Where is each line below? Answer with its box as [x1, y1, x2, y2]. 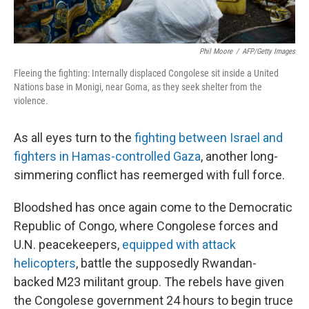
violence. [14, 95, 48, 107]
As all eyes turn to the [14, 130, 134, 146]
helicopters [14, 256, 76, 271]
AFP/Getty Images [242, 47, 295, 57]
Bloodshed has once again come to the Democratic [14, 200, 292, 215]
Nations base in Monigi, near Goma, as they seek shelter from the [14, 81, 262, 93]
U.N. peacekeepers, [14, 237, 122, 252]
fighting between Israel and [134, 130, 283, 146]
